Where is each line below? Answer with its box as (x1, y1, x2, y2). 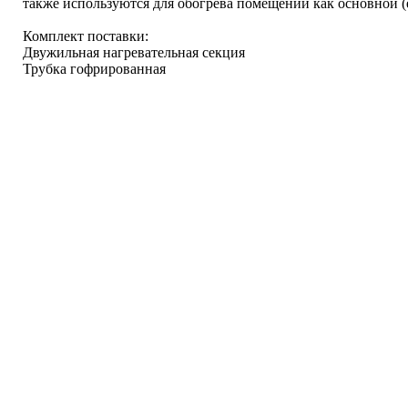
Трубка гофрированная (22, 60, 166, 76)
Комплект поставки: (22, 27, 148, 44)
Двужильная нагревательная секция (22, 44, 245, 60)
